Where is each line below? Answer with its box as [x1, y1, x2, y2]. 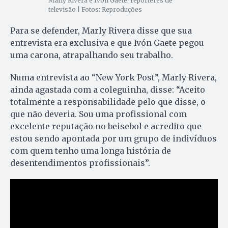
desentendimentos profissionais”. [10, 157, 150, 168]
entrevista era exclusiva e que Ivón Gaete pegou [10, 37, 204, 48]
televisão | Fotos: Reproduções [48, 5, 142, 13]
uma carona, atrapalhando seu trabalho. [10, 49, 173, 60]
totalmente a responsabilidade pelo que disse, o [10, 96, 206, 107]
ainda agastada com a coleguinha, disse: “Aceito [10, 84, 205, 95]
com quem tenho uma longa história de [10, 145, 171, 156]
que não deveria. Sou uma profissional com [10, 108, 187, 119]
